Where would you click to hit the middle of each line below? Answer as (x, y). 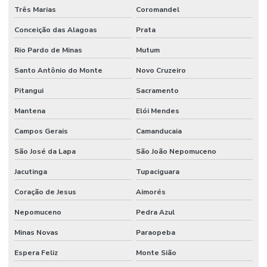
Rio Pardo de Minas (48, 50)
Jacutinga (31, 171)
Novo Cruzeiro (161, 70)
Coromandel (157, 9)
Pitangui (29, 90)
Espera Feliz (36, 252)
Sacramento (157, 90)
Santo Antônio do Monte (58, 70)
